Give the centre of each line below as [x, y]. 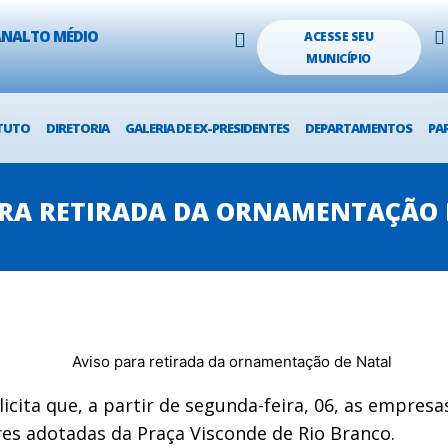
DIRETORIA [78, 128]
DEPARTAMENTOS [359, 128]
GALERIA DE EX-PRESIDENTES [207, 128]
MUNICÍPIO [338, 58]
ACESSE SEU [339, 36]
